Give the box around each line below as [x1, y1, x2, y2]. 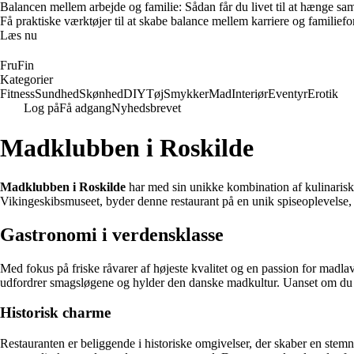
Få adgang [59, 101, 111, 115]
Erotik [307, 87, 338, 100]
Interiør [232, 87, 268, 100]
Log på [24, 101, 59, 115]
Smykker [164, 87, 209, 100]
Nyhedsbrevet [111, 101, 181, 115]
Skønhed [79, 87, 123, 100]
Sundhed [35, 87, 79, 100]
